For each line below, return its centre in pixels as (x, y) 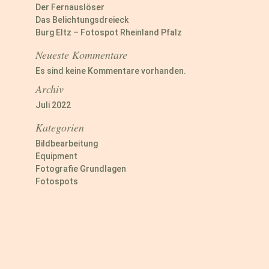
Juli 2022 (53, 105)
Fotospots (56, 181)
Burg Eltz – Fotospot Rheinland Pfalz (108, 32)
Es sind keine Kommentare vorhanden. (110, 71)
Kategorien (59, 127)
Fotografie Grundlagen (80, 168)
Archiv (49, 89)
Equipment (56, 156)
